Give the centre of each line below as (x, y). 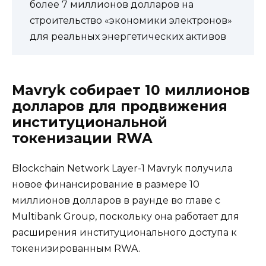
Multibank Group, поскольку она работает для (126, 216)
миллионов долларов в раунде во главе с (116, 200)
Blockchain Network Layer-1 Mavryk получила (122, 168)
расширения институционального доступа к (124, 232)
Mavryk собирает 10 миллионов (131, 90)
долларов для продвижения (120, 106)
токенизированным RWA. (76, 248)
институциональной (90, 122)
